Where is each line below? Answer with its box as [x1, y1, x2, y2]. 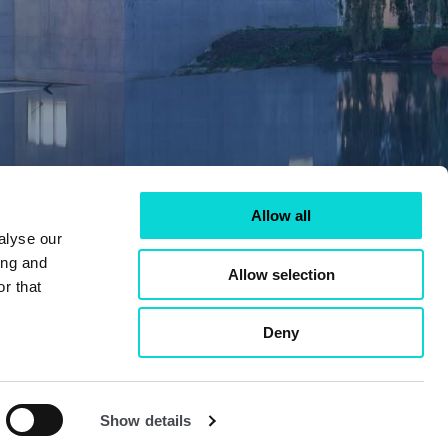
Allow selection [227, 265, 335, 283]
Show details [100, 412, 192, 429]
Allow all [251, 207, 311, 224]
